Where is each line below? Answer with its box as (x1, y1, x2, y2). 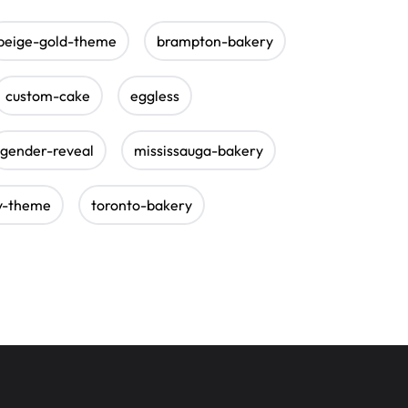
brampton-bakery (157, 31, 273, 50)
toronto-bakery (91, 195, 192, 214)
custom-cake (5, 86, 90, 105)
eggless (130, 86, 179, 105)
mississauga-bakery (134, 140, 263, 159)
